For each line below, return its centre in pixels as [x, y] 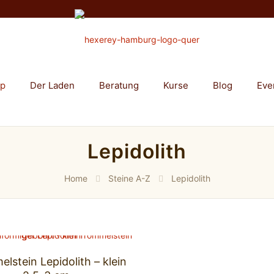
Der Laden [52, 86]
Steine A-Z [129, 179]
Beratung [119, 86]
